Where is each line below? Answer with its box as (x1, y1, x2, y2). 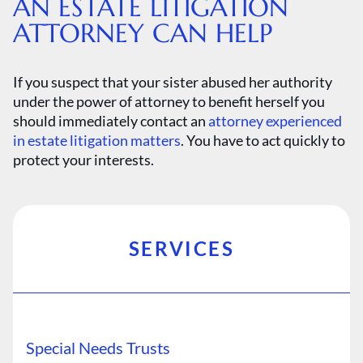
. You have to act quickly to (181, 130, 345, 149)
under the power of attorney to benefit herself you (13, 92, 325, 110)
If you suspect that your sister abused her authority (13, 72, 332, 91)
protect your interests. (13, 150, 154, 169)
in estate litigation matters (13, 130, 181, 149)
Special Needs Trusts (26, 337, 170, 357)
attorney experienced (208, 111, 342, 130)
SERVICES (128, 236, 235, 260)
